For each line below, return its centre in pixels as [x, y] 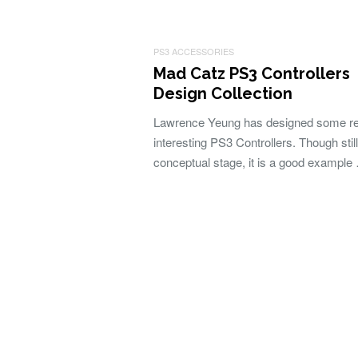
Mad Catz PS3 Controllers [252, 74]
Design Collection [223, 93]
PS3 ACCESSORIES [194, 51]
